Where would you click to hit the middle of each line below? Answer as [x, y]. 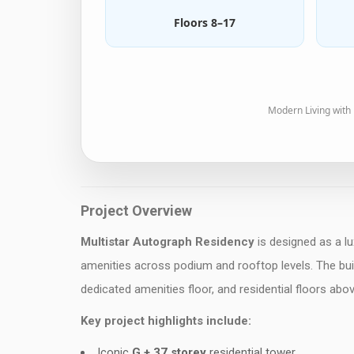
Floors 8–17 [204, 23]
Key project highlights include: [166, 321]
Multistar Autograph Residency [168, 242]
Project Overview [136, 211]
